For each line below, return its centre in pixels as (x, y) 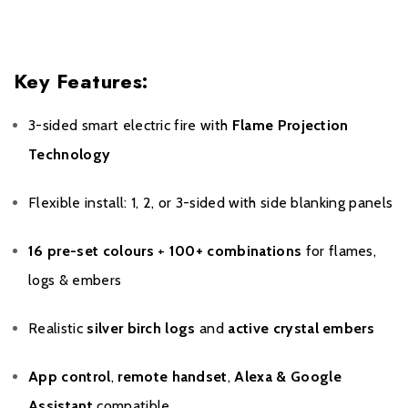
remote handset (173, 377)
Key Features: (81, 82)
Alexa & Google (288, 377)
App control (70, 377)
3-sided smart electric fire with (130, 126)
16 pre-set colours (91, 251)
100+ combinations (235, 251)
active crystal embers (301, 329)
